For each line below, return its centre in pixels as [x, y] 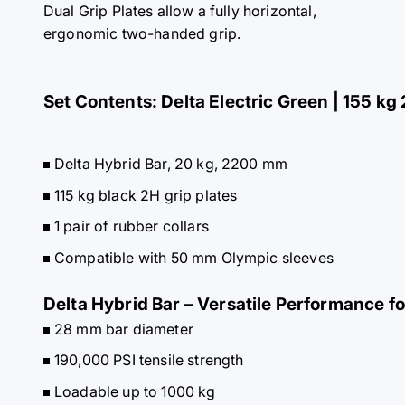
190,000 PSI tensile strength [149, 360]
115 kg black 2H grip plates [148, 195]
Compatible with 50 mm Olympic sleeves [194, 257]
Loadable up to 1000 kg [135, 391]
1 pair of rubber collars [133, 226]
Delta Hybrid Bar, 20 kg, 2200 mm [171, 163]
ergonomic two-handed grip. [142, 33]
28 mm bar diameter [124, 329]
